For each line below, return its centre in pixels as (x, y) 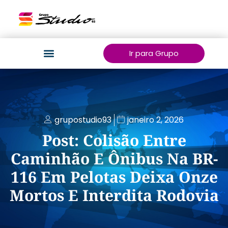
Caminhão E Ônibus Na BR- (114, 159)
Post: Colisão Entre (114, 140)
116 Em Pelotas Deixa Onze (114, 177)
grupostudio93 (83, 120)
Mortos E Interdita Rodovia (114, 195)
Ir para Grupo (154, 53)
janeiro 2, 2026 (155, 120)
